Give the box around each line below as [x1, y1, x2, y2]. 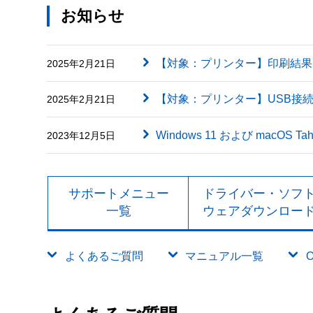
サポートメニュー [68, 187, 169, 201]
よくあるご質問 [64, 249, 143, 262]
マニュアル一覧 [185, 249, 264, 262]
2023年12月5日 [47, 129, 115, 141]
